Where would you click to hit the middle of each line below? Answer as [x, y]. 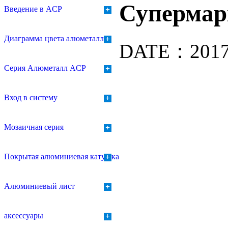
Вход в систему [31, 98]
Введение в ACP [33, 9]
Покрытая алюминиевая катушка [62, 157]
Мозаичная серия [34, 127]
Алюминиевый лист [39, 186]
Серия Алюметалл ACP [45, 68]
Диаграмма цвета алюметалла [56, 39]
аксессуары [24, 216]
